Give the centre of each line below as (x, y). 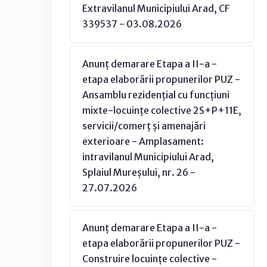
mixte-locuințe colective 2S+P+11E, (162, 110)
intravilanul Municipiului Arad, (148, 157)
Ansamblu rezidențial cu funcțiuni (156, 95)
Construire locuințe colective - (150, 259)
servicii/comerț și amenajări (144, 126)
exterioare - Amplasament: (143, 141)
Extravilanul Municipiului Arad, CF (156, 8)
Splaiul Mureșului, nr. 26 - (139, 172)
